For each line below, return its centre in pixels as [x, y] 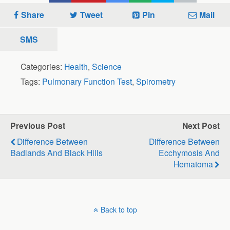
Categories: [42, 66]
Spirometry [156, 81]
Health [76, 66]
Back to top [119, 210]
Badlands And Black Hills [56, 153]
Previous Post [38, 126]
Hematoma [193, 164]
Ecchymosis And [189, 153]
